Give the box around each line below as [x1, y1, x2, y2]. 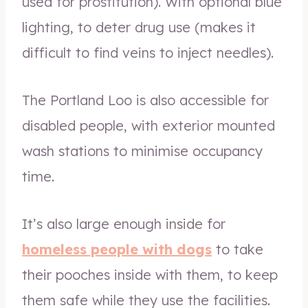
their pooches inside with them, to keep [22, 266, 278, 283]
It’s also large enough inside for [22, 215, 225, 232]
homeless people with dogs [22, 241, 212, 258]
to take [212, 241, 263, 258]
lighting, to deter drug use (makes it [22, 19, 256, 36]
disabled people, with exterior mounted [22, 117, 275, 134]
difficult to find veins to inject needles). [22, 44, 274, 61]
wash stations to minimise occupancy [22, 142, 263, 159]
